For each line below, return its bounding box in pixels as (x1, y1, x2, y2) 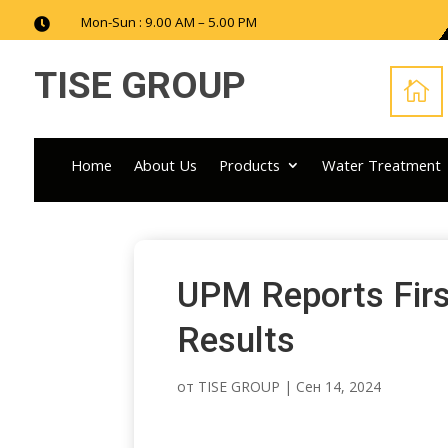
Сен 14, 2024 (296, 376, 382, 396)
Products (219, 154, 281, 175)
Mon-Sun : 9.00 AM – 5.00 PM (80, 12, 257, 31)
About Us (134, 154, 198, 175)
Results (177, 319, 296, 361)
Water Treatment (322, 154, 442, 175)
